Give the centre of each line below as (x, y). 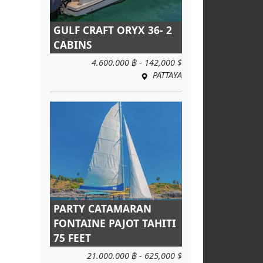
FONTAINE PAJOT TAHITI (115, 224)
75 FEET (72, 238)
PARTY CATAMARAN (102, 209)
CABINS (73, 45)
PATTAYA (166, 75)
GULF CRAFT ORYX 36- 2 (113, 31)
